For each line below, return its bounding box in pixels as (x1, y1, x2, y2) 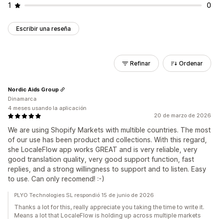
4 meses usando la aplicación (8, 105, 87, 111)
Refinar (130, 60, 151, 67)
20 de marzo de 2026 (154, 112, 211, 119)
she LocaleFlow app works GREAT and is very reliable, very (8, 145, 197, 153)
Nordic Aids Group (8, 86, 59, 93)
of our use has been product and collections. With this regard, (8, 135, 207, 144)
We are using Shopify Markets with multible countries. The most (8, 126, 211, 134)
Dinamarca (8, 95, 37, 102)
